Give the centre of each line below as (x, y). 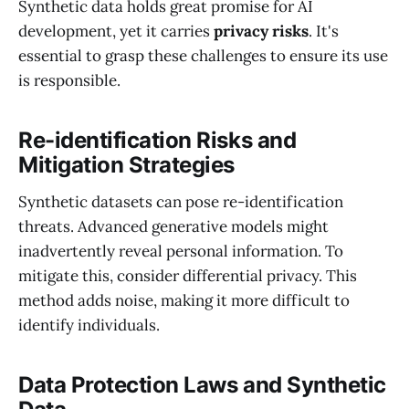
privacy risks (261, 31)
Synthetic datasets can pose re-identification (181, 201)
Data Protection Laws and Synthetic (202, 384)
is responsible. (69, 80)
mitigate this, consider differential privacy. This (188, 275)
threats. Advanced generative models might (173, 226)
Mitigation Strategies (127, 164)
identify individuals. (89, 325)
